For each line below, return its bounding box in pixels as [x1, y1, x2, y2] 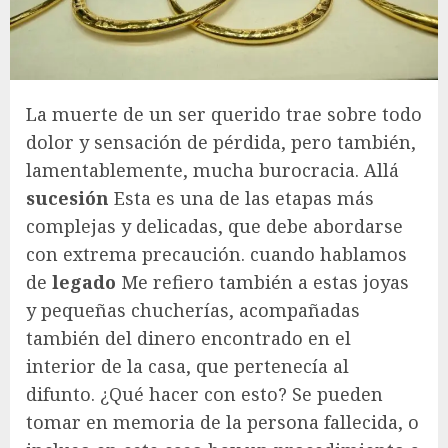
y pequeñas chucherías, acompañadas [26, 298, 360, 322]
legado [52, 270, 116, 294]
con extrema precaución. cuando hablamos [26, 242, 407, 266]
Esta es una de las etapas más [109, 186, 374, 210]
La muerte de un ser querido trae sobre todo [26, 102, 422, 126]
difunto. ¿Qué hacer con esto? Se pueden [26, 382, 383, 406]
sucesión [26, 186, 109, 210]
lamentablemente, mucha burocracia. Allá [26, 158, 399, 182]
